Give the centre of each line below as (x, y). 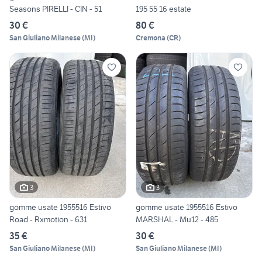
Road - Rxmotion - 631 (48, 220)
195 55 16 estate (163, 8)
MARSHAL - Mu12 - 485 (177, 220)
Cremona (151, 37)
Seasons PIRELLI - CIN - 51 (56, 8)
